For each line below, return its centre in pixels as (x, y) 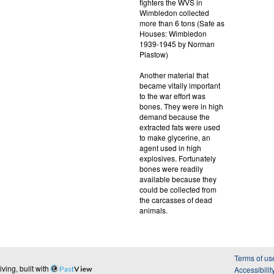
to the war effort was (172, 95)
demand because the (174, 116)
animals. (153, 210)
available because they (178, 179)
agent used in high (170, 147)
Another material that (174, 75)
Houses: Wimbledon (173, 33)
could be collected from (178, 189)
